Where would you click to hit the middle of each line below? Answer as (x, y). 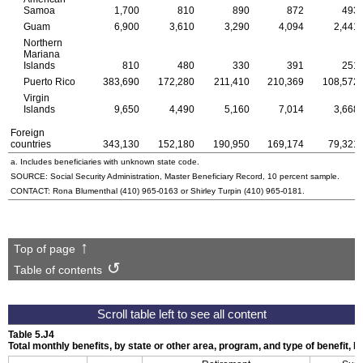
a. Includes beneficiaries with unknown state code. (105, 161)
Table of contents (58, 270)
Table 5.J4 (31, 335)
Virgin (36, 98)
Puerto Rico (49, 81)
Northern (43, 43)
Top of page (44, 249)
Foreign (28, 132)
